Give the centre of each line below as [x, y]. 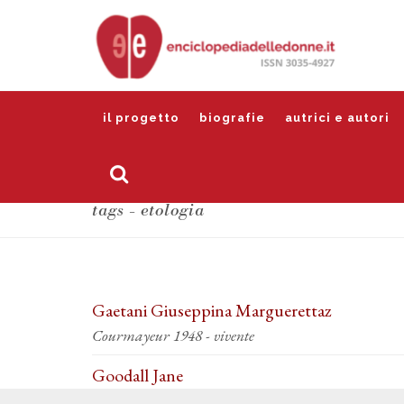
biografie [232, 118]
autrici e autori [337, 118]
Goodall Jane [138, 375]
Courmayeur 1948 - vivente [173, 335]
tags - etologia [148, 211]
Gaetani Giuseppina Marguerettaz [211, 310]
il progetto [141, 118]
